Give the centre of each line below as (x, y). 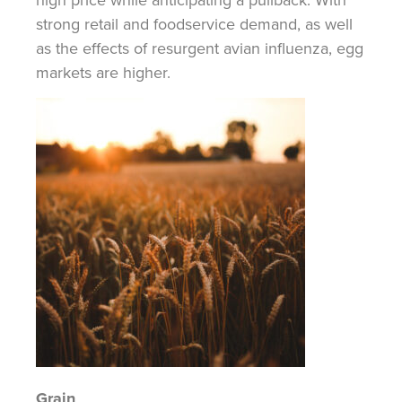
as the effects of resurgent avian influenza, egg (200, 48)
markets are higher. (103, 73)
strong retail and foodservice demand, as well (194, 24)
